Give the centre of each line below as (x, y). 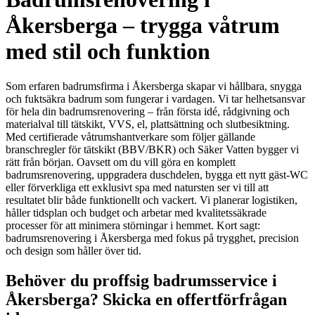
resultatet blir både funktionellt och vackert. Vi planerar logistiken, (152, 200)
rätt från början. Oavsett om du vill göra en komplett (121, 162)
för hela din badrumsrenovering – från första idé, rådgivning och (148, 111)
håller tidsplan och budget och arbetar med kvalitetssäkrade (136, 212)
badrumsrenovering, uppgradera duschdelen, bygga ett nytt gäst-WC (157, 174)
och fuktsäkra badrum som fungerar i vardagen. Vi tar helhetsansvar (155, 98)
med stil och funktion (108, 52)
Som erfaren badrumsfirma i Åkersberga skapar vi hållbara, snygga (154, 86)
